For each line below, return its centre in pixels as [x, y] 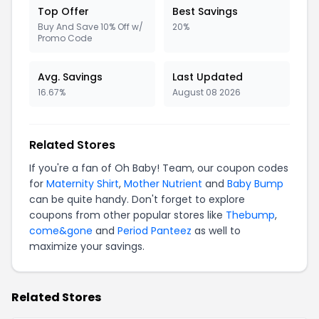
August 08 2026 [206, 92]
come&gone [61, 231]
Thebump [250, 215]
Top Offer [63, 11]
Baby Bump [255, 184]
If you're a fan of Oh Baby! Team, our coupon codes [159, 168]
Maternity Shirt [83, 184]
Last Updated [208, 77]
